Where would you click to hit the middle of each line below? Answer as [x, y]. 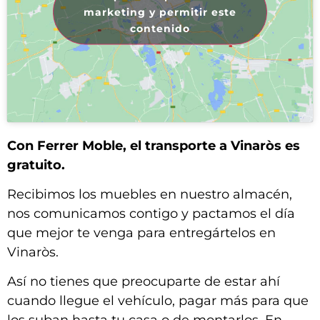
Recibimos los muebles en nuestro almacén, [150, 194]
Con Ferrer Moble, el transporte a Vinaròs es [154, 145]
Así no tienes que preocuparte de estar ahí [144, 282]
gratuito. [36, 165]
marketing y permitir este [160, 12]
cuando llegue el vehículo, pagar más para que [158, 301]
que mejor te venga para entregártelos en [141, 232]
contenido [160, 28]
